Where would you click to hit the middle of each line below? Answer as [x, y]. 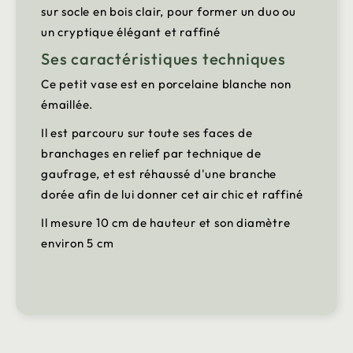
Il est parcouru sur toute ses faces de [147, 133]
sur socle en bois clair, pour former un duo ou [169, 12]
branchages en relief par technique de [151, 154]
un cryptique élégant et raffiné [131, 32]
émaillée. [67, 105]
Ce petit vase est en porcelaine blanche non [166, 84]
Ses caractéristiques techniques [163, 59]
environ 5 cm [78, 243]
